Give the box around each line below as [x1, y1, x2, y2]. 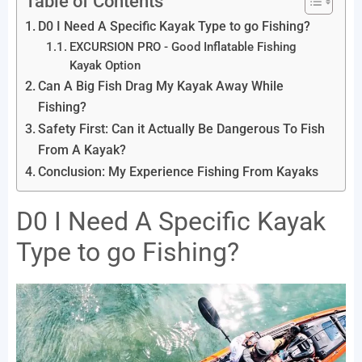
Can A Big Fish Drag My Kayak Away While [38, 78, 284, 95]
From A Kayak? [38, 142, 127, 158]
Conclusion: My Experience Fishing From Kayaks [38, 164, 319, 180]
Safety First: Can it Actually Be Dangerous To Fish [38, 121, 326, 137]
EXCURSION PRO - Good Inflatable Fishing [69, 40, 297, 55]
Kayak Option [69, 58, 141, 74]
